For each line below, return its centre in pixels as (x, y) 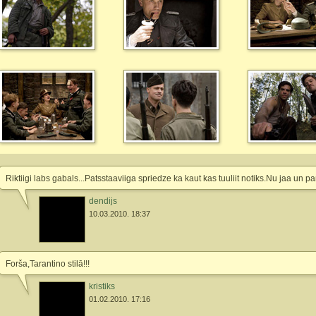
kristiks (102, 286)
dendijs (103, 201)
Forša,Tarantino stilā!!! (48, 263)
